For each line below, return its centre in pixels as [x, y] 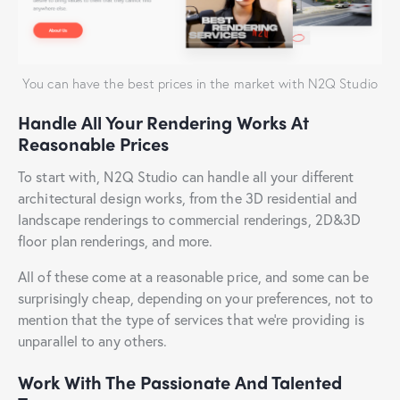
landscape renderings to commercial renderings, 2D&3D [190, 219]
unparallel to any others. [93, 340]
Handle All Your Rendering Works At [163, 121]
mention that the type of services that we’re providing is [191, 319]
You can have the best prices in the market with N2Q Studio [200, 83]
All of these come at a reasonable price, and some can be [193, 276]
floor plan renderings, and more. [116, 240]
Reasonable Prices [93, 143]
